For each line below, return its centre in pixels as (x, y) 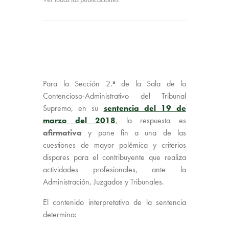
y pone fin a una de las (134, 132)
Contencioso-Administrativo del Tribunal (114, 96)
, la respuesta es (151, 120)
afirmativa (62, 132)
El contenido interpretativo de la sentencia (114, 202)
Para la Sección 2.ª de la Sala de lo (114, 83)
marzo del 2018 (79, 120)
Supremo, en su (73, 108)
